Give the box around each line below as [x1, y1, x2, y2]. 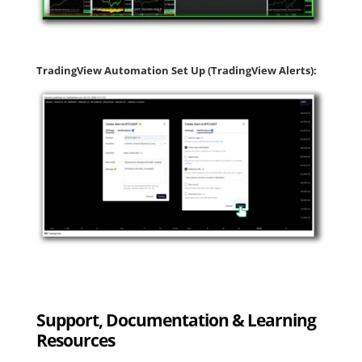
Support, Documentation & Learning [36, 309, 316, 332]
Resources [36, 329, 115, 352]
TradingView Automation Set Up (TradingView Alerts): [36, 63, 317, 78]
